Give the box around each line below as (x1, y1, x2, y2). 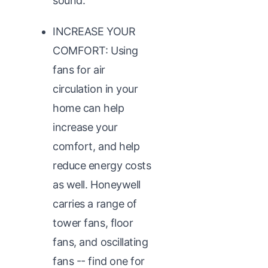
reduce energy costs (53, 159, 151, 172)
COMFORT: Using (53, 44, 138, 57)
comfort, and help (53, 139, 140, 153)
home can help (53, 101, 124, 114)
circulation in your (53, 82, 138, 95)
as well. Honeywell (53, 178, 141, 191)
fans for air (53, 63, 105, 76)
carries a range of (53, 197, 137, 210)
